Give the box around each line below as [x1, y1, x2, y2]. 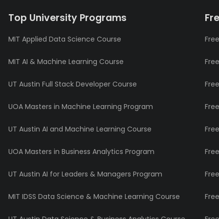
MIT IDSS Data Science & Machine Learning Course [8, 192, 180, 202]
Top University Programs [8, 11, 127, 25]
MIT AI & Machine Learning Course [8, 57, 124, 67]
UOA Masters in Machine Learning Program [8, 102, 153, 112]
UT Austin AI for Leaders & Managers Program [8, 169, 162, 179]
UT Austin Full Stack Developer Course [8, 79, 137, 89]
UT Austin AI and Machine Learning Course [8, 124, 152, 134]
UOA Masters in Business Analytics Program [8, 147, 154, 157]
